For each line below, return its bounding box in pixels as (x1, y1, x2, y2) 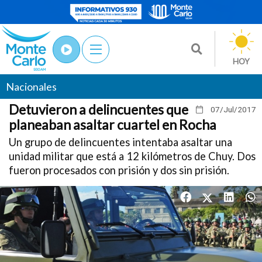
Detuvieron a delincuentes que (9, 101, 188, 118)
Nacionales (6, 80, 57, 93)
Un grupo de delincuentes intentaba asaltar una (9, 136, 232, 149)
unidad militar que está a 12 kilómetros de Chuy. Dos (9, 150, 256, 163)
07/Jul (211, 105, 234, 114)
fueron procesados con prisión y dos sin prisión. (9, 164, 229, 177)
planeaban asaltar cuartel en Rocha (9, 116, 216, 133)
